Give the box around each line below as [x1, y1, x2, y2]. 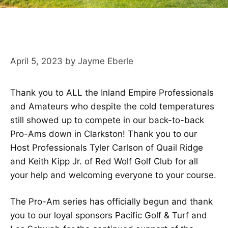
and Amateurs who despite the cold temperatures [10, 101, 214, 111]
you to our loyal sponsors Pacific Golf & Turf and [10, 210, 207, 220]
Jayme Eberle [78, 55, 133, 66]
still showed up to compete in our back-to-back [10, 115, 204, 125]
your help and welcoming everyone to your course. [10, 169, 216, 180]
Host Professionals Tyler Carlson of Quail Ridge [10, 142, 203, 153]
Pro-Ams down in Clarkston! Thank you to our [10, 128, 197, 139]
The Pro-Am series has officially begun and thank [10, 196, 213, 207]
